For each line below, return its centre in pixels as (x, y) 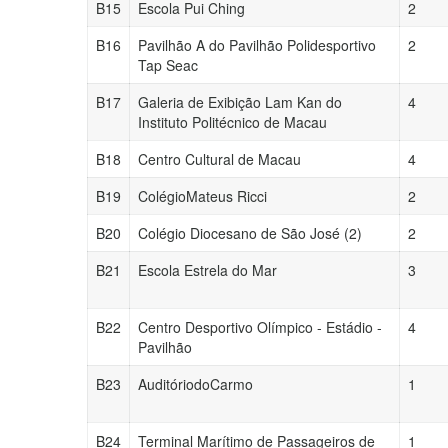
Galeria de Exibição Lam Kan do (240, 102)
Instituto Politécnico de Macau (232, 122)
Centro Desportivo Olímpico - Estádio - (260, 327)
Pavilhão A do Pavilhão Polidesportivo (257, 45)
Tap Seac (168, 65)
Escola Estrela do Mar (207, 270)
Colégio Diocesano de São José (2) (250, 233)
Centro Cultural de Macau (219, 159)
